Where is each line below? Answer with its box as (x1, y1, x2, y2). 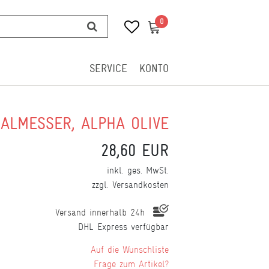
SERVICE (89, 62, 127, 75)
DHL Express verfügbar (78, 221, 169, 232)
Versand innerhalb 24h (55, 207, 148, 218)
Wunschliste (122, 244, 169, 255)
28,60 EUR (101, 141, 169, 160)
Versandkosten (112, 179, 169, 190)
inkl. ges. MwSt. (107, 165, 169, 176)
